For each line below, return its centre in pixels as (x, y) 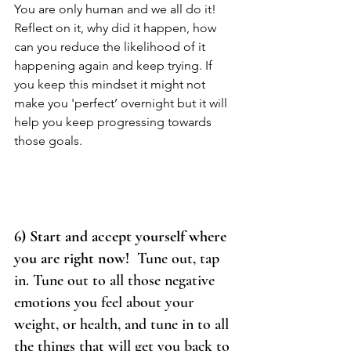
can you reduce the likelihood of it (111, 47)
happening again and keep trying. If (115, 66)
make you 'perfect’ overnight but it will (122, 103)
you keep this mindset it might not (111, 85)
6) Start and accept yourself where (122, 237)
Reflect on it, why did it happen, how (117, 28)
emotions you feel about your (106, 303)
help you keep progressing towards (114, 122)
